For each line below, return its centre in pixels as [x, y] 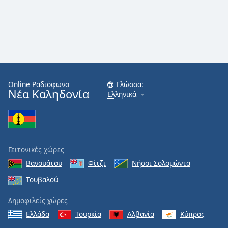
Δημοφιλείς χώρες [38, 200]
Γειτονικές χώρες [36, 149]
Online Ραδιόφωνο [39, 84]
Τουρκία [88, 214]
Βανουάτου [44, 163]
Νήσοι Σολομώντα [161, 163]
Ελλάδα [38, 214]
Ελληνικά [122, 94]
